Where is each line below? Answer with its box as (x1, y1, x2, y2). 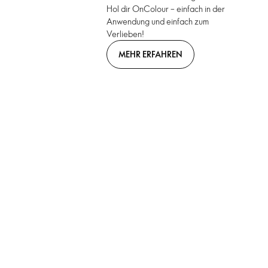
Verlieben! (106, 28, 145, 39)
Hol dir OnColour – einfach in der (106, 3, 226, 14)
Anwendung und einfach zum (106, 16, 209, 27)
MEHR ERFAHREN (118, 48, 183, 60)
